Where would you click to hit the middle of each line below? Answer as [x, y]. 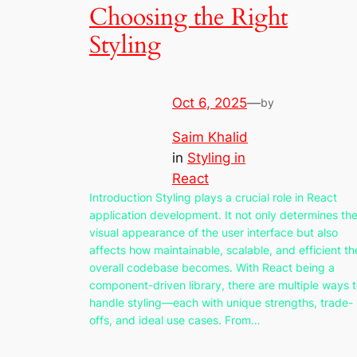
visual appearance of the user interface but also [214, 232]
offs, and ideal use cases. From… [175, 320]
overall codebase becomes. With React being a [212, 267]
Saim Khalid [210, 137]
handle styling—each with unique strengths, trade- [221, 302]
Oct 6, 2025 [210, 103]
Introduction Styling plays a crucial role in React [213, 197]
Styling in [216, 157]
